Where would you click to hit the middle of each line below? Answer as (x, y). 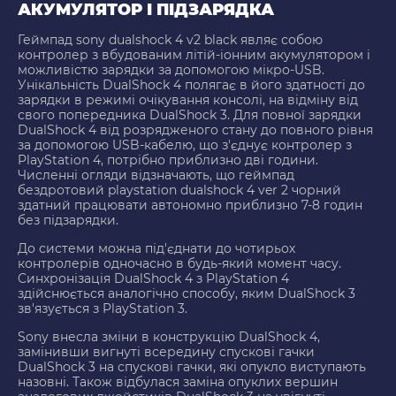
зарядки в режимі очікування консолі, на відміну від (188, 100)
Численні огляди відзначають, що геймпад (156, 175)
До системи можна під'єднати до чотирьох (156, 249)
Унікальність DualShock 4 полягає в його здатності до (191, 85)
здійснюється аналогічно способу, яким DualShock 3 (187, 294)
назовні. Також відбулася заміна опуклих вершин (178, 382)
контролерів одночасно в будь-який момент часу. (179, 264)
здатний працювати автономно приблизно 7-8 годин (190, 206)
